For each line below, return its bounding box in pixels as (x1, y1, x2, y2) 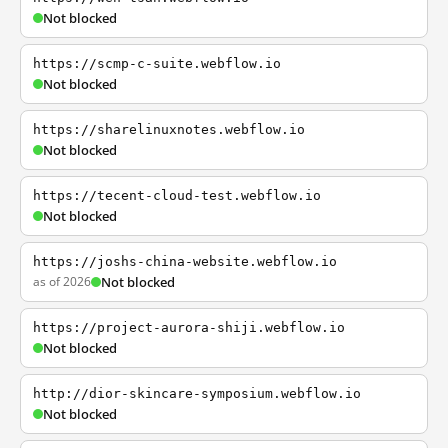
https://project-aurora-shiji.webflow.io (33, 320, 345, 335)
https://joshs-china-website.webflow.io (33, 254, 337, 269)
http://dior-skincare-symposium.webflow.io (33, 386, 361, 401)
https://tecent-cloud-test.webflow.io (33, 188, 321, 203)
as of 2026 (33, 273, 91, 290)
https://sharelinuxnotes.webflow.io (33, 122, 305, 137)
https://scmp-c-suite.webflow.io (33, 56, 281, 71)
